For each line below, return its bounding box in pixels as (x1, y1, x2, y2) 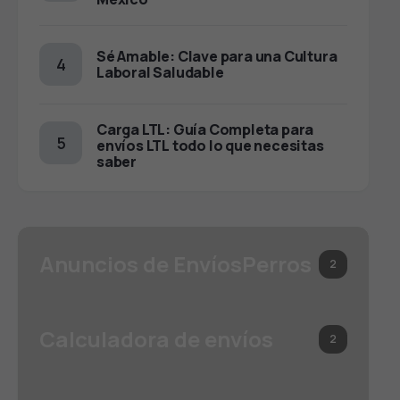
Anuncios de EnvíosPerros (39, 249, 312, 279)
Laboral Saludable (96, 62, 224, 83)
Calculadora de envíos (39, 324, 273, 354)
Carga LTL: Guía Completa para (96, 120, 314, 140)
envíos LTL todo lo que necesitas (96, 136, 324, 156)
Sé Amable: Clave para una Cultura (96, 46, 337, 67)
